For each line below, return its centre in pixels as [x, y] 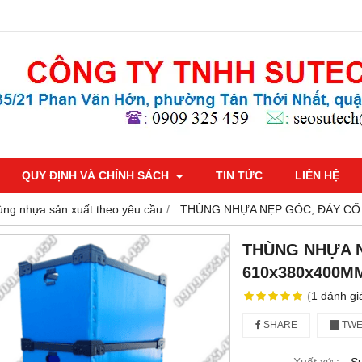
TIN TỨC [239, 175]
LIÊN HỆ [317, 175]
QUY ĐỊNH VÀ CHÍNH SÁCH [97, 175]
